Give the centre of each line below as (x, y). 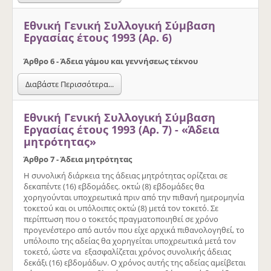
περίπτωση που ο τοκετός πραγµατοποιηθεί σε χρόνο (121, 219)
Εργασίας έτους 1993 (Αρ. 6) (98, 37)
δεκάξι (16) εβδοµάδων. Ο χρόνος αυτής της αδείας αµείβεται (135, 262)
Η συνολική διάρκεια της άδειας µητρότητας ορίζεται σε (126, 175)
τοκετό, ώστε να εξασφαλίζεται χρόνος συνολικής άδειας (127, 251)
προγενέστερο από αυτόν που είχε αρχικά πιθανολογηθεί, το (134, 230)
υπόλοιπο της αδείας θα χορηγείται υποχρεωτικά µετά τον (130, 240)
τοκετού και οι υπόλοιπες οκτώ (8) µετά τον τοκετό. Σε (121, 208)
